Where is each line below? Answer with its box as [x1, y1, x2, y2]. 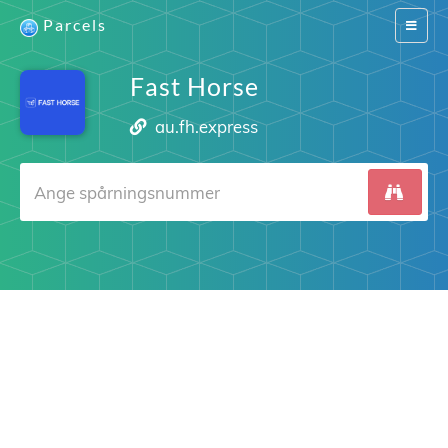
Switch [405, 17, 440, 32]
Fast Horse [129, 71, 259, 101]
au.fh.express [155, 116, 259, 137]
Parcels [43, 15, 107, 34]
